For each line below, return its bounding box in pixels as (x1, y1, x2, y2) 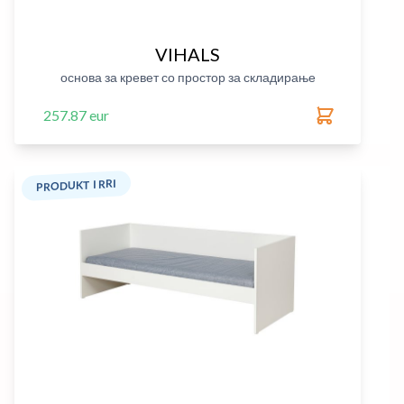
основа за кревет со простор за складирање (60, 69, 316, 85)
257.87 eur (43, 106, 109, 124)
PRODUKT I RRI (36, 176, 116, 195)
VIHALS (155, 43, 220, 65)
